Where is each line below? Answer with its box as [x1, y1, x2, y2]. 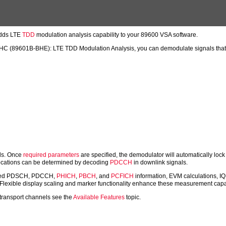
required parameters [23, 151, 80, 159]
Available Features [73, 194, 125, 201]
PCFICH [111, 173, 134, 180]
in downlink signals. [132, 159, 188, 166]
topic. [125, 194, 141, 201]
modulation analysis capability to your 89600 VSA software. [35, 31, 198, 38]
